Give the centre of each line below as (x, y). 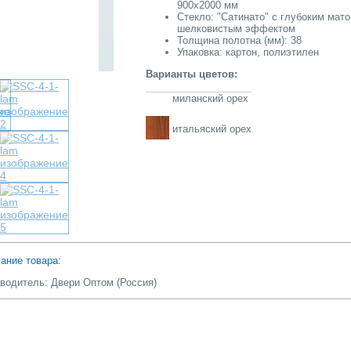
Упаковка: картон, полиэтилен (248, 52)
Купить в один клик (175, 44)
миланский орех (209, 98)
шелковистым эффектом (236, 29)
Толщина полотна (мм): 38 (239, 40)
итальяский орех (212, 129)
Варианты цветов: (193, 74)
